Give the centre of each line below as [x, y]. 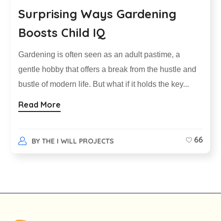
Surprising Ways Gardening [97, 14]
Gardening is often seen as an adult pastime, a [99, 54]
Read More [40, 104]
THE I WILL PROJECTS [78, 141]
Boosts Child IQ [62, 32]
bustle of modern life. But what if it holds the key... [104, 84]
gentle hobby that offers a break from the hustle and [108, 69]
